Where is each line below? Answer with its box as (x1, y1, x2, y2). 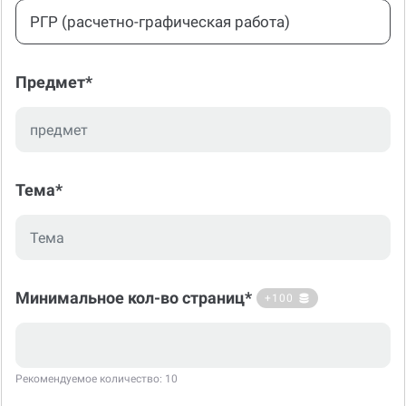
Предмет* (15, 51, 92, 70)
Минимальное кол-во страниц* (15, 266, 252, 285)
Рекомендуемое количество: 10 (15, 351, 178, 363)
